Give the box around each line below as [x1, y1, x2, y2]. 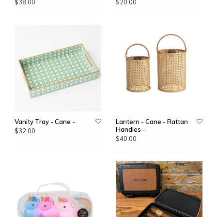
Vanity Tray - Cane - [15, 118, 75, 125]
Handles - [116, 125, 145, 133]
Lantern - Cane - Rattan [116, 118, 188, 125]
